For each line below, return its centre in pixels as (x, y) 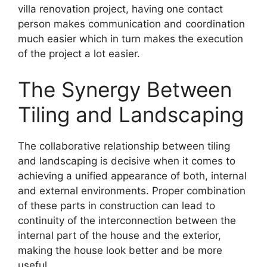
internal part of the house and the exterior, (119, 235)
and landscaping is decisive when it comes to (127, 161)
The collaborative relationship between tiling (124, 146)
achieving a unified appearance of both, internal (132, 176)
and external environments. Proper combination (132, 190)
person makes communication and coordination (131, 24)
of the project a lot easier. (79, 54)
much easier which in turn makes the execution (131, 39)
